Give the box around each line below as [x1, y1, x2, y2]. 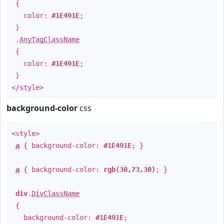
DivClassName [31, 189, 79, 197]
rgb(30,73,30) [103, 165, 155, 173]
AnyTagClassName [19, 35, 79, 43]
